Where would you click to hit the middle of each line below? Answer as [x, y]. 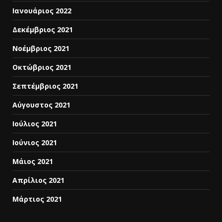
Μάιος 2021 [33, 162]
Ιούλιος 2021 [35, 124]
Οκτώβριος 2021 [42, 67]
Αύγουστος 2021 [41, 105]
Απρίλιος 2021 [38, 180]
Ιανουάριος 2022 [42, 11]
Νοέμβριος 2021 [41, 49]
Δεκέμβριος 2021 [43, 30]
